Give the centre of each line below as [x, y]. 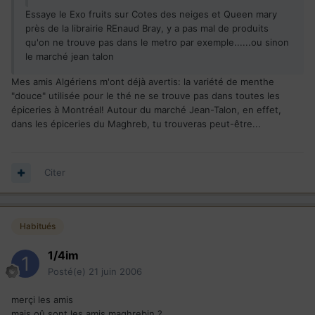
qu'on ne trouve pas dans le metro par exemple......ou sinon [157, 43]
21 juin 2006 [115, 272]
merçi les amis [42, 300]
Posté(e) [68, 272]
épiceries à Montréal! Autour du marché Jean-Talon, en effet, [146, 110]
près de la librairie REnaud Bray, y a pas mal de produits [147, 28]
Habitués [38, 226]
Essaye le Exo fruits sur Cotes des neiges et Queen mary [151, 14]
